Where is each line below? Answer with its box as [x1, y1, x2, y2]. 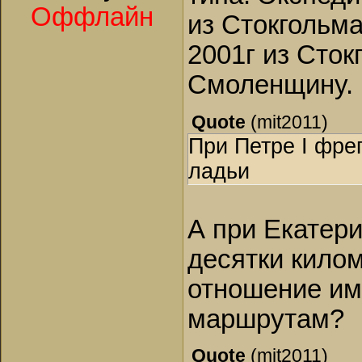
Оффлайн [31, 2, 154, 32]
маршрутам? [187, 304, 344, 334]
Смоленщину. [187, 70, 353, 100]
